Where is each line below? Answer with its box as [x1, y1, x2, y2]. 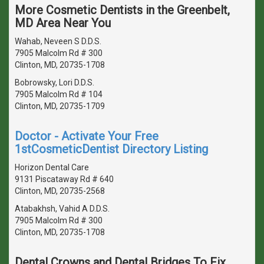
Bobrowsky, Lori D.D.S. [15, 77, 94, 87]
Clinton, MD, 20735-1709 [15, 101, 105, 111]
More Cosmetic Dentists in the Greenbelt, [15, 2, 230, 17]
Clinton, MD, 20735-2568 [15, 186, 105, 196]
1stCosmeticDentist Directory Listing [15, 141, 208, 156]
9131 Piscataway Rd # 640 [15, 174, 114, 184]
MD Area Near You [15, 15, 111, 30]
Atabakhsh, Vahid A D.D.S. [15, 203, 110, 213]
